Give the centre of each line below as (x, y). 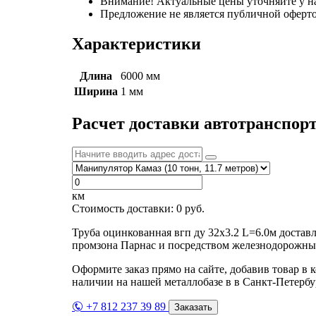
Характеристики (136, 43)
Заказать (193, 308)
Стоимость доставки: (124, 209)
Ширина (96, 91)
